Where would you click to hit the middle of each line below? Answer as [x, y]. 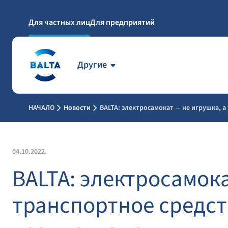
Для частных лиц [59, 22]
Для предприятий [122, 22]
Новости [77, 108]
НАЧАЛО [41, 108]
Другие [92, 65]
